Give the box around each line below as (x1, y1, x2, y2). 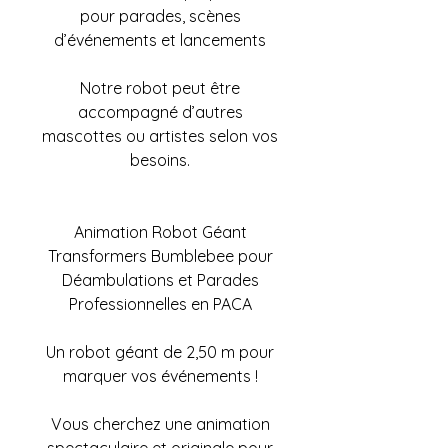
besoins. (130, 150, 190, 170)
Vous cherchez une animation (50, 414, 270, 434)
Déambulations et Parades (61, 270, 259, 290)
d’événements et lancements (54, 30, 266, 50)
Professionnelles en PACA (68, 294, 252, 314)
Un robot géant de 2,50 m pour (46, 342, 274, 362)
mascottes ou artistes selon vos (42, 126, 278, 146)
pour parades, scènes (79, 6, 241, 26)
